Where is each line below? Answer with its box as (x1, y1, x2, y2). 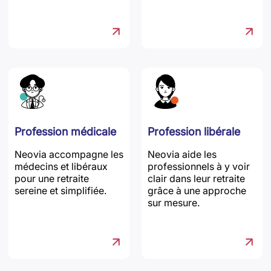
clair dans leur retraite (148, 172, 245, 185)
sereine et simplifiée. (15, 184, 106, 197)
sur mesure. (148, 197, 200, 209)
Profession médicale (15, 125, 116, 139)
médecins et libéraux (15, 160, 108, 173)
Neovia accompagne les (15, 148, 123, 161)
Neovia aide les (148, 148, 217, 161)
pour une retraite (15, 172, 89, 185)
